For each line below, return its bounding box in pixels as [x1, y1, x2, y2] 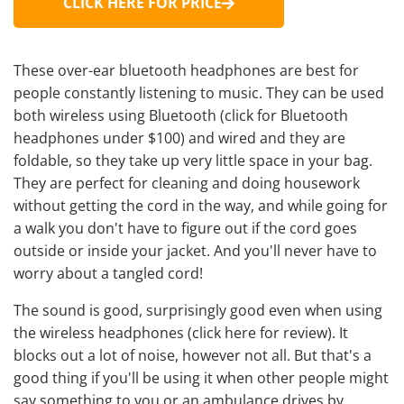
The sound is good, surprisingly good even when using [14, 300, 382, 321]
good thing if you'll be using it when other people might [14, 368, 389, 389]
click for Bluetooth [225, 106, 348, 126]
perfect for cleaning [76, 173, 208, 194]
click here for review [192, 323, 327, 344]
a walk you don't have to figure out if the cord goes [14, 218, 357, 239]
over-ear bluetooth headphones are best [58, 60, 335, 81]
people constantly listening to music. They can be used [14, 83, 384, 104]
